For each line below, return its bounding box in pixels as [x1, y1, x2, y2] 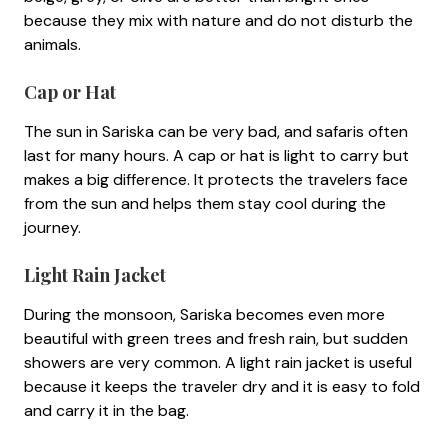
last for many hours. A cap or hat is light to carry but [24, 144, 409, 166]
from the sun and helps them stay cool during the [24, 192, 386, 214]
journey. [24, 216, 85, 238]
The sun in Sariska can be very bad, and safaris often [24, 120, 408, 142]
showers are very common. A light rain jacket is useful [24, 351, 412, 373]
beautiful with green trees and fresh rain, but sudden [24, 327, 408, 349]
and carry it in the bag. [24, 399, 193, 421]
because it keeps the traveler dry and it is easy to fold [24, 375, 420, 397]
